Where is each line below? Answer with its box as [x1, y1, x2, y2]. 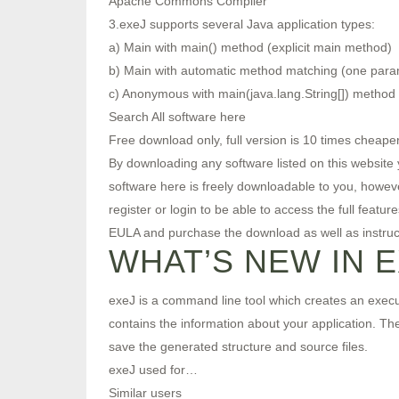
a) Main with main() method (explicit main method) [109, 40, 392, 54]
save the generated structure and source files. [109, 339, 368, 354]
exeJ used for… [109, 362, 198, 377]
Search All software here [109, 110, 246, 124]
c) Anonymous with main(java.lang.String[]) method [109, 86, 395, 101]
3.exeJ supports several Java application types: [109, 17, 375, 31]
